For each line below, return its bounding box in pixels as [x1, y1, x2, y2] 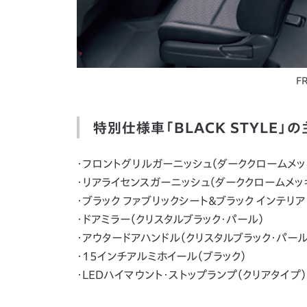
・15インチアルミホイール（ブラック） [77, 250, 246, 262]
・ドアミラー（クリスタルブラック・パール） [77, 213, 264, 225]
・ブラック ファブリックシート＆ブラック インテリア [77, 195, 305, 206]
